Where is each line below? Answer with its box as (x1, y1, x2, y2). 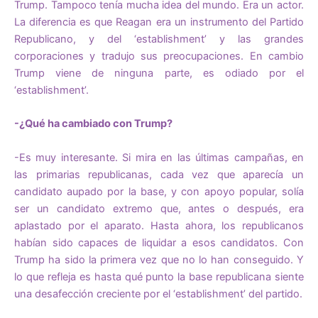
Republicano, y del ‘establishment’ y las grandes (14, 32, 304, 45)
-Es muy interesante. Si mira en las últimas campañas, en (14, 150, 304, 164)
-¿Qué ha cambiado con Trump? (14, 117, 172, 131)
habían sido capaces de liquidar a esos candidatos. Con (14, 236, 304, 249)
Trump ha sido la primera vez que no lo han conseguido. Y (14, 253, 304, 266)
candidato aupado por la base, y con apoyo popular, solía (14, 185, 304, 198)
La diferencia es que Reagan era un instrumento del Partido (14, 15, 304, 28)
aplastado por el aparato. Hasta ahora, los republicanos (14, 219, 304, 232)
